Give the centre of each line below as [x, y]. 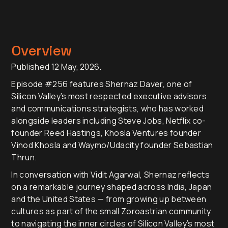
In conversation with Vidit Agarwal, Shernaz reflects [111, 174]
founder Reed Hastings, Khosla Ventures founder [106, 133]
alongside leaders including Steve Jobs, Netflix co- [109, 120]
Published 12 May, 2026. [56, 66]
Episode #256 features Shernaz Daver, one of [102, 84]
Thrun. [24, 157]
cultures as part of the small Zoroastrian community [111, 211]
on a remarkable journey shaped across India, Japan [112, 187]
